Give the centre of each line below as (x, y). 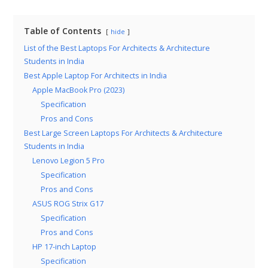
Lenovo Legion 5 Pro (69, 161)
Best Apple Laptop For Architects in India (96, 76)
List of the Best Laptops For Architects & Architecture (117, 48)
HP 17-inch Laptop (65, 247)
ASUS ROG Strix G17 (68, 204)
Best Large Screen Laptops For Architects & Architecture (124, 133)
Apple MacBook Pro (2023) (79, 90)
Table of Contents (63, 31)
